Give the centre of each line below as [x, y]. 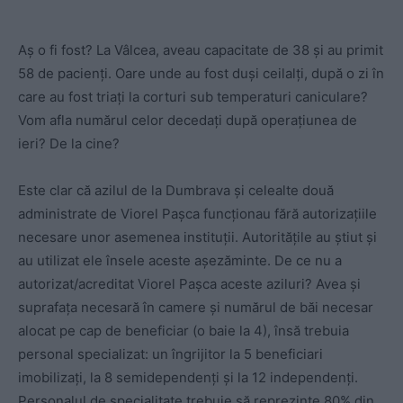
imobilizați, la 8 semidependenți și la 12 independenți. [188, 377]
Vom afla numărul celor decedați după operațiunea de [188, 120]
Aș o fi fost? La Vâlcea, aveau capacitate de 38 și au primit [201, 49]
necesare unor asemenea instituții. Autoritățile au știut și [197, 237]
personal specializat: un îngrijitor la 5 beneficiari [170, 354]
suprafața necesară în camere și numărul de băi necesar [196, 307]
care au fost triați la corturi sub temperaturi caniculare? [193, 96]
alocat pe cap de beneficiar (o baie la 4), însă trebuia [184, 330]
